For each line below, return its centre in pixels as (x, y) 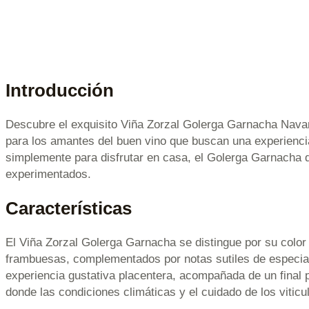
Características (69, 209)
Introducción (60, 90)
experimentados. (48, 175)
